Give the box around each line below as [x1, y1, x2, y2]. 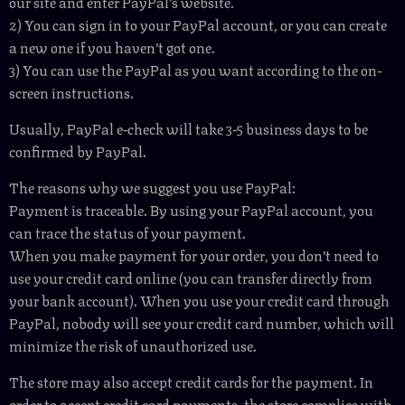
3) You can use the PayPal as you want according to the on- [9, 58, 381, 80]
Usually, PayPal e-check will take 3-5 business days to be [9, 117, 368, 139]
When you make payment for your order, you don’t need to [9, 243, 379, 266]
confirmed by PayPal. [9, 139, 146, 162]
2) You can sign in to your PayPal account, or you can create [9, 13, 387, 35]
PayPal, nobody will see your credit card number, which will [9, 311, 394, 334]
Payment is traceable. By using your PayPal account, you [9, 198, 373, 221]
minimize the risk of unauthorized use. [9, 334, 257, 356]
